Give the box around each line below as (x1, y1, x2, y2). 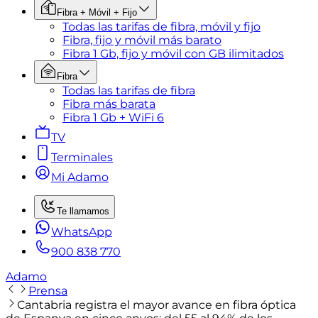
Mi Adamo (51, 170, 109, 184)
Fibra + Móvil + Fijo (57, 7, 137, 18)
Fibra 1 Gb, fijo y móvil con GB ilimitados (62, 47, 284, 60)
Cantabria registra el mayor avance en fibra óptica (17, 298, 296, 312)
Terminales (51, 150, 113, 164)
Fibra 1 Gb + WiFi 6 (62, 111, 164, 124)
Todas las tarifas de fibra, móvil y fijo (62, 20, 261, 33)
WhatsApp (51, 225, 112, 238)
